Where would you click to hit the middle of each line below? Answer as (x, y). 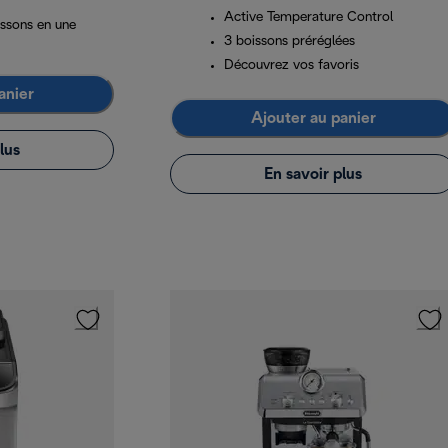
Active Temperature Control (308, 18)
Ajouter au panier (313, 118)
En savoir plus (313, 174)
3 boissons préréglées (289, 42)
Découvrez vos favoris (291, 66)
